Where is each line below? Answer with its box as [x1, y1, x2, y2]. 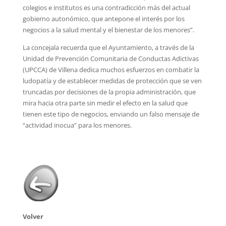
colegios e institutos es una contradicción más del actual [22, 3, 190, 12]
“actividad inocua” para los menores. [22, 121, 132, 130]
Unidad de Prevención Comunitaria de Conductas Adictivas [22, 54, 199, 63]
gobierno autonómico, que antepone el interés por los [22, 14, 185, 23]
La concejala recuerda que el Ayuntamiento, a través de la [22, 43, 194, 52]
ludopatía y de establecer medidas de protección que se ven [22, 76, 202, 85]
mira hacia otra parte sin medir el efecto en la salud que [22, 98, 188, 107]
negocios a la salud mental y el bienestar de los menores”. [22, 25, 194, 34]
